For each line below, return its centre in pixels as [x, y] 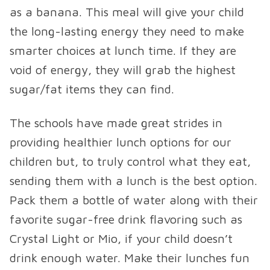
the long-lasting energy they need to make [127, 31]
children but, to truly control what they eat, [130, 162]
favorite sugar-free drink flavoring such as [126, 219]
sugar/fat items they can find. [92, 89]
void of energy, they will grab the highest [123, 70]
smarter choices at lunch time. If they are [123, 51]
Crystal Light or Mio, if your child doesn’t [121, 239]
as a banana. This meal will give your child [127, 12]
